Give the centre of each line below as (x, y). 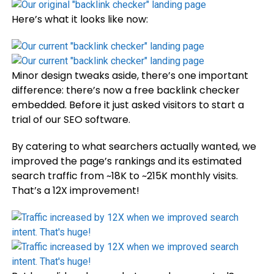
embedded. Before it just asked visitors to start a (128, 105)
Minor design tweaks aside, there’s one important (130, 76)
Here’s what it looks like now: (80, 19)
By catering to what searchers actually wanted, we (134, 146)
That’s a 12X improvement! (75, 191)
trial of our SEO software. (71, 120)
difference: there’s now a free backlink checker (125, 90)
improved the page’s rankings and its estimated (126, 161)
